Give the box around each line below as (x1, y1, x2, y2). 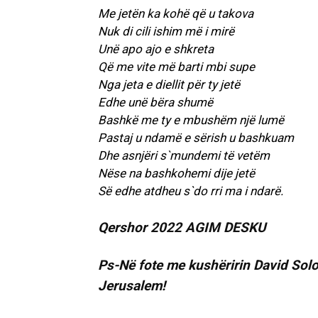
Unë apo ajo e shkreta (98, 42, 214, 57)
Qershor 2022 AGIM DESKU (98, 219, 266, 236)
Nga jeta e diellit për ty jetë (98, 77, 240, 92)
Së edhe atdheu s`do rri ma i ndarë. (98, 184, 283, 199)
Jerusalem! (98, 278, 165, 295)
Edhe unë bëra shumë (98, 95, 213, 110)
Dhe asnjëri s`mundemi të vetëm (98, 148, 270, 163)
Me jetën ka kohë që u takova (98, 6, 253, 21)
